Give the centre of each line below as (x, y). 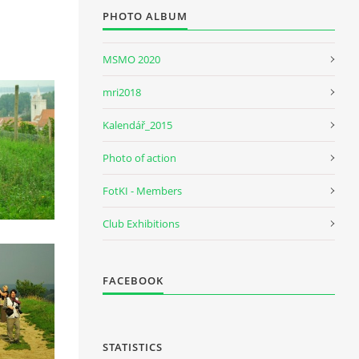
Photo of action (139, 158)
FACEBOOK (133, 280)
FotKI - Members (142, 191)
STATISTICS (133, 347)
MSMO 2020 (131, 59)
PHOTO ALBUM (145, 16)
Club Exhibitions (141, 224)
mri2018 (122, 92)
